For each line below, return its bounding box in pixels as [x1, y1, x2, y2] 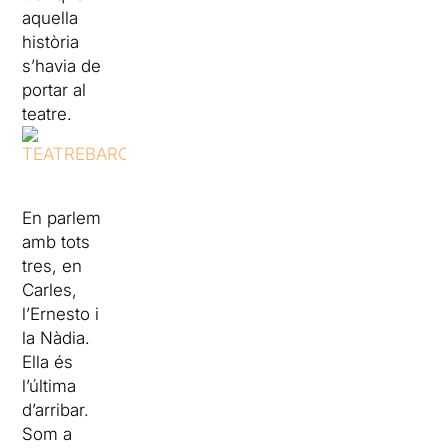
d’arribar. [22, 400, 90, 420]
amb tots [22, 232, 91, 252]
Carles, [22, 280, 78, 300]
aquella [22, 8, 79, 28]
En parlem [22, 208, 102, 228]
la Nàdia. [22, 328, 91, 348]
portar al [22, 80, 87, 100]
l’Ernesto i [22, 304, 100, 324]
